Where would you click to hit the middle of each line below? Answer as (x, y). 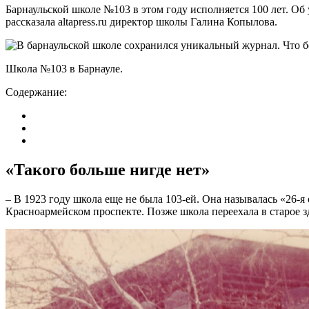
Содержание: (36, 92)
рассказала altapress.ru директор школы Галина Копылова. (141, 21)
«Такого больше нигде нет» (108, 169)
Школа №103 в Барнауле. (64, 68)
